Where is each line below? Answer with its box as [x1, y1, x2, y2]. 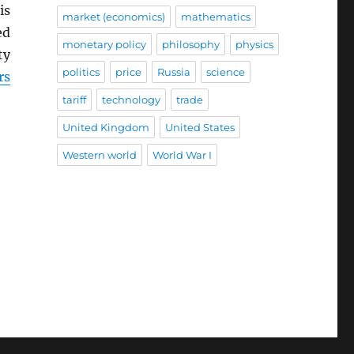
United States [164, 121, 235, 134]
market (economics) [62, 10, 165, 24]
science [205, 66, 245, 79]
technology [101, 93, 160, 107]
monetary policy [62, 38, 146, 51]
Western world [62, 149, 137, 162]
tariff [62, 93, 86, 107]
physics [235, 38, 273, 51]
